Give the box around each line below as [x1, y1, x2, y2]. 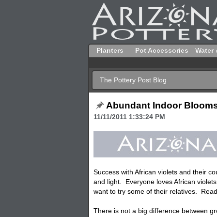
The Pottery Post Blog [100, 76, 167, 84]
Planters [96, 46, 124, 54]
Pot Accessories [135, 46, 188, 54]
